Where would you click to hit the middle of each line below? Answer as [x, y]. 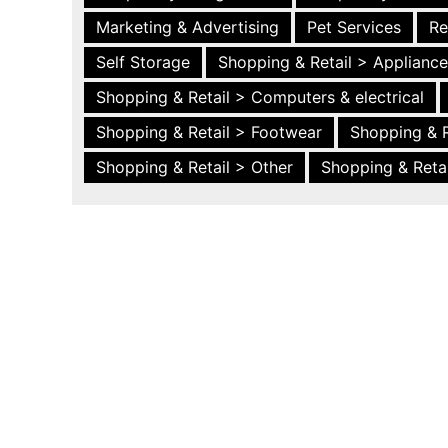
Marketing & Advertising [187, 27]
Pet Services [354, 27]
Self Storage [143, 62]
